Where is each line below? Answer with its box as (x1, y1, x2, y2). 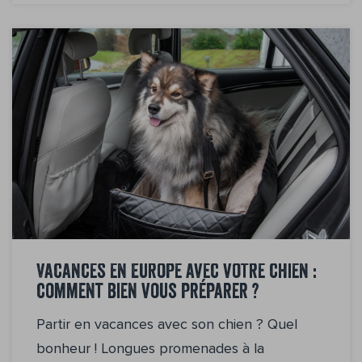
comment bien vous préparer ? (36, 283, 259, 304)
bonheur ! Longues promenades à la (36, 339, 264, 357)
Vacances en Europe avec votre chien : (36, 263, 317, 284)
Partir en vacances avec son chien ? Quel (36, 314, 297, 333)
